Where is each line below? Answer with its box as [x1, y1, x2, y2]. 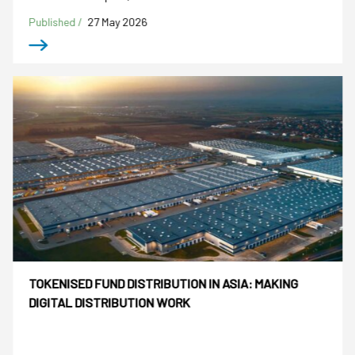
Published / [29, 14, 86, 29]
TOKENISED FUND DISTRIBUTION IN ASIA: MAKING [29, 276, 299, 292]
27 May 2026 [87, 14, 148, 29]
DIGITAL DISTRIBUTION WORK [29, 295, 191, 311]
